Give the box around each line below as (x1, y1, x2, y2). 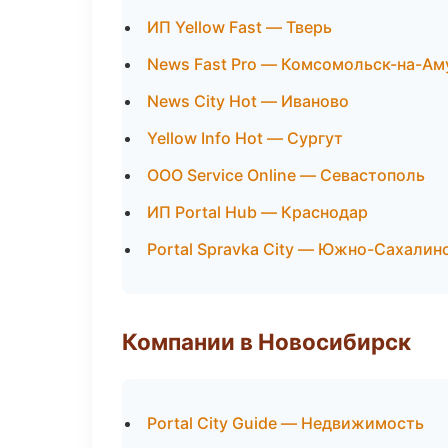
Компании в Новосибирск (122, 328, 411, 355)
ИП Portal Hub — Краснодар (147, 202, 368, 222)
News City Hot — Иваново (147, 91, 349, 111)
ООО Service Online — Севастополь (147, 165, 425, 185)
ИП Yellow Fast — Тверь (147, 17, 332, 37)
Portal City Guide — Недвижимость (147, 413, 424, 433)
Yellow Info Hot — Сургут (147, 128, 343, 148)
